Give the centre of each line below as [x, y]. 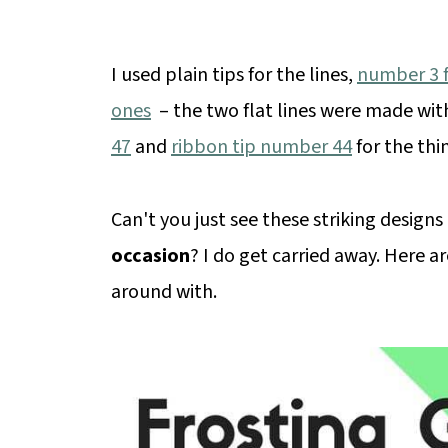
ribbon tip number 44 [261, 147]
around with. [164, 292]
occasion [150, 256]
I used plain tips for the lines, [234, 75]
